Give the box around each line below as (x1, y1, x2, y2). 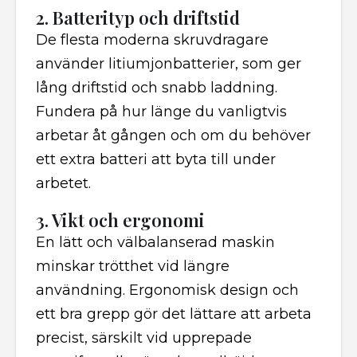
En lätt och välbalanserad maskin (36, 233, 275, 251)
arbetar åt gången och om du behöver (36, 127, 311, 144)
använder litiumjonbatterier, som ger (36, 55, 301, 73)
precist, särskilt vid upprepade (36, 329, 252, 347)
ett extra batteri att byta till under (36, 151, 276, 168)
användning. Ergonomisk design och (36, 281, 299, 299)
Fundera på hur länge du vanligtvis (36, 103, 287, 120)
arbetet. (36, 175, 91, 192)
